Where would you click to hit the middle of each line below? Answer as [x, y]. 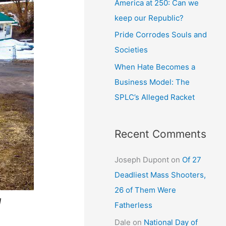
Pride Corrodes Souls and [161, 35]
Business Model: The [152, 82]
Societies [131, 50]
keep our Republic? [149, 18]
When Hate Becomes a [155, 67]
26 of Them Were [146, 190]
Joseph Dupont [142, 160]
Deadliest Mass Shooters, [160, 175]
